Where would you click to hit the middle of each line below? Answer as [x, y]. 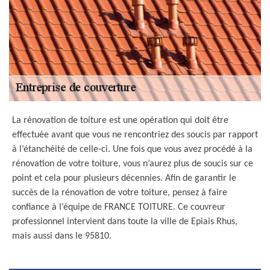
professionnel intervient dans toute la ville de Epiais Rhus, [125, 222]
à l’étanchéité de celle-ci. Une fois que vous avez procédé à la [132, 149]
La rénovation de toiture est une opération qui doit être [120, 121]
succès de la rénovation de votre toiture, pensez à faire [120, 193]
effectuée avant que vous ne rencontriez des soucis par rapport [135, 135]
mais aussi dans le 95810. [62, 236]
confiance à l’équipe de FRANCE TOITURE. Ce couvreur [119, 207]
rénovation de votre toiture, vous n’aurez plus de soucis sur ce [133, 164]
